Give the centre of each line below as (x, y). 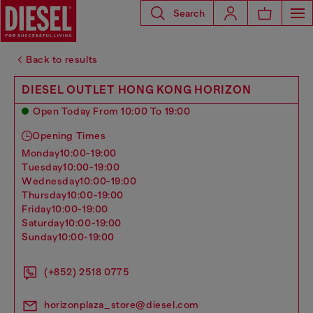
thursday (48, 195)
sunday (43, 237)
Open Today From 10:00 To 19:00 (112, 111)
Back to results (62, 59)
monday (45, 153)
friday (39, 209)
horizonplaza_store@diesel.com (122, 305)
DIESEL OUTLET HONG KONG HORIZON (137, 90)
